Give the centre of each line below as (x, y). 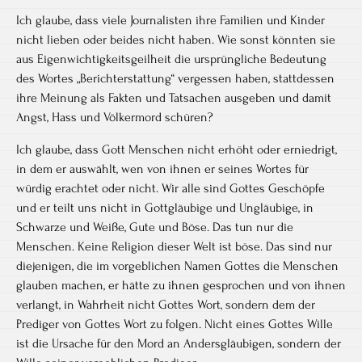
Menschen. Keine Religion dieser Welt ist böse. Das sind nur (174, 246)
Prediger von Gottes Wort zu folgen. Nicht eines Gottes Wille (175, 324)
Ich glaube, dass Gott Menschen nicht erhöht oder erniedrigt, (177, 149)
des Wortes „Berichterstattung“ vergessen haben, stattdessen (175, 78)
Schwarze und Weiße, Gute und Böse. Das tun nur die (155, 227)
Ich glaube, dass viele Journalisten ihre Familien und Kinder (170, 20)
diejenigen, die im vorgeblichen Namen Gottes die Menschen (177, 266)
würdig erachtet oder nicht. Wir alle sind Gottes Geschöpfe (170, 188)
